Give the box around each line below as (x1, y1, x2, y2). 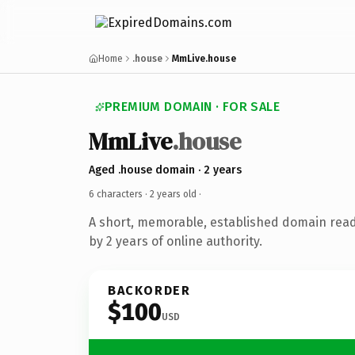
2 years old (150, 188, 197, 200)
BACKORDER (108, 282, 191, 298)
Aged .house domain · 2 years (89, 162, 242, 177)
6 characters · (89, 188, 150, 200)
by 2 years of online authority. (89, 233, 262, 249)
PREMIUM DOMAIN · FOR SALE (105, 99, 280, 114)
